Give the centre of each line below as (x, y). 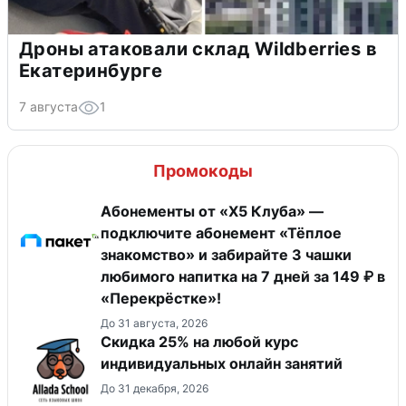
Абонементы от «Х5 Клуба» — (212, 212)
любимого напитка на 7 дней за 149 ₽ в (243, 277)
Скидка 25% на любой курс (199, 342)
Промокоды (203, 171)
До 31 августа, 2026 (154, 324)
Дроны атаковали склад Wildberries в (198, 49)
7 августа (48, 107)
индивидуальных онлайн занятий (222, 364)
